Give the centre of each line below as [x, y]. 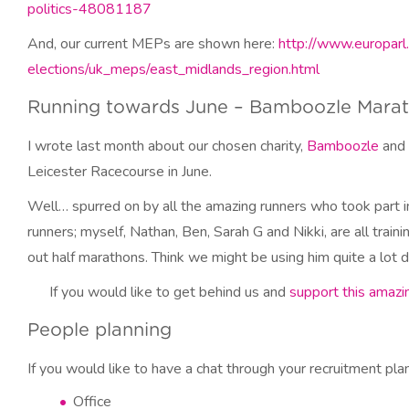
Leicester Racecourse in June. [120, 172]
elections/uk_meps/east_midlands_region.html [173, 69]
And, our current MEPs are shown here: [153, 44]
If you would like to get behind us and [168, 292]
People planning [100, 330]
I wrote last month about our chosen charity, [167, 146]
